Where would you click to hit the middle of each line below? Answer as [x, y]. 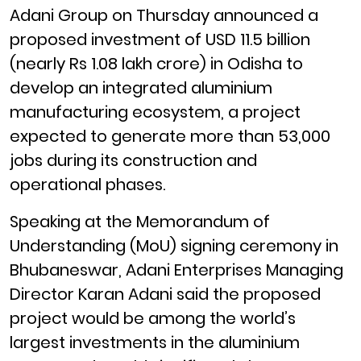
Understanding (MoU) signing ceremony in [174, 246]
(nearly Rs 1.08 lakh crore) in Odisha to [156, 64]
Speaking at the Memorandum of [140, 222]
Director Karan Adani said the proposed [165, 294]
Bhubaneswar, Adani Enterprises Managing [176, 270]
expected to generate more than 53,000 [170, 136]
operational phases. [87, 185]
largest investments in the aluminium [155, 342]
